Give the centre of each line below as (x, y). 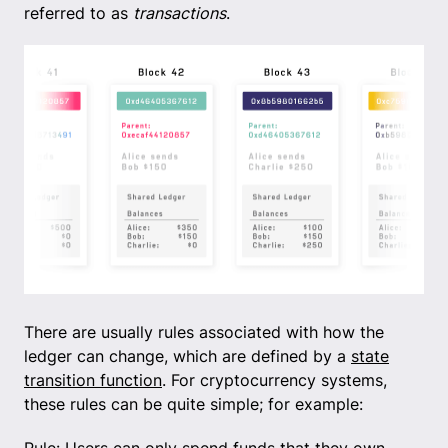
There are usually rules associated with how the (204, 332)
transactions (179, 12)
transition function (93, 380)
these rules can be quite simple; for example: (193, 404)
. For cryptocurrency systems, (274, 380)
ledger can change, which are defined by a (187, 356)
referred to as (78, 12)
